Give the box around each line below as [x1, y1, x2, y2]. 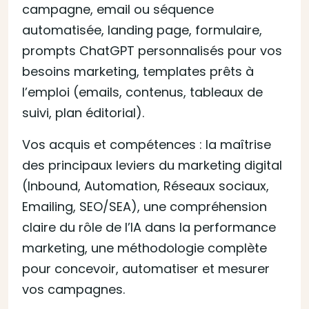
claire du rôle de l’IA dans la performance [22, 219, 276, 236]
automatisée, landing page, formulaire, [22, 21, 262, 39]
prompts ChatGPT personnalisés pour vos [22, 42, 282, 59]
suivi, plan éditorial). [22, 104, 144, 121]
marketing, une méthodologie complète [22, 239, 267, 257]
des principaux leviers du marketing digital [22, 157, 282, 174]
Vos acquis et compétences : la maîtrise [22, 136, 271, 153]
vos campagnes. [22, 281, 125, 298]
